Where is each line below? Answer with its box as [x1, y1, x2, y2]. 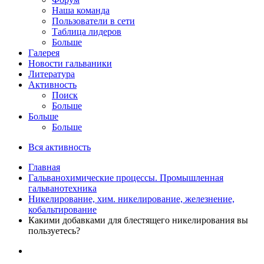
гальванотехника [28, 183, 97, 193]
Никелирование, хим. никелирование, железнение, [28, 193, 235, 204]
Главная [28, 161, 60, 172]
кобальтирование [28, 204, 97, 214]
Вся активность [28, 141, 91, 152]
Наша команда [52, 5, 110, 15]
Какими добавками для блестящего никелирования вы [28, 214, 248, 225]
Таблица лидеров [52, 26, 121, 37]
